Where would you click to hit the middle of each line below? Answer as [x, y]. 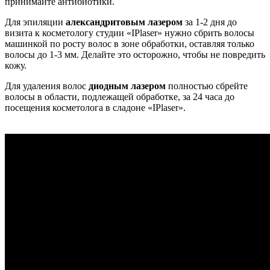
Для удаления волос [47, 86]
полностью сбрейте [207, 86]
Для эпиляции [35, 22]
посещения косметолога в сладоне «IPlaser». [95, 108]
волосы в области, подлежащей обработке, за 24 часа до [120, 97]
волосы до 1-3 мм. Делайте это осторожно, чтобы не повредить [135, 55]
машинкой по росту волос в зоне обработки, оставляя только [130, 44]
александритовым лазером [124, 22]
